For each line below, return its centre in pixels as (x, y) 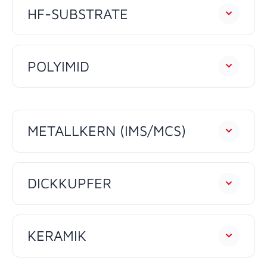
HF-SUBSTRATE (78, 13)
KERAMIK (57, 236)
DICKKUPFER (69, 183)
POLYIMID (58, 66)
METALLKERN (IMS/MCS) (107, 131)
